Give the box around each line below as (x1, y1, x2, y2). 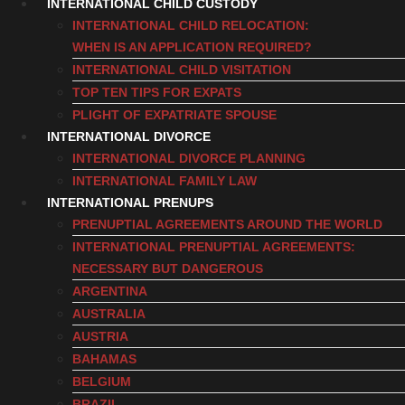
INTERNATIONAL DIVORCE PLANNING (72, 151, 306, 165)
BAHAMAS (72, 352, 137, 366)
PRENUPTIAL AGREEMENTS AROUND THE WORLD (72, 217, 382, 231)
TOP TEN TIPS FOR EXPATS (72, 85, 241, 99)
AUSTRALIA (72, 306, 146, 321)
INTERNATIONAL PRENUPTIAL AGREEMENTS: (72, 240, 355, 254)
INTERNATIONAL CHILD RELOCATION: (72, 18, 309, 33)
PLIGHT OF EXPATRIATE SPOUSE (72, 108, 277, 122)
